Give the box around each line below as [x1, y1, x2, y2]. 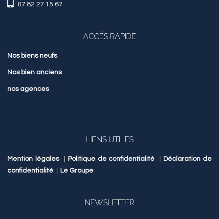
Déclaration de [163, 155, 212, 163]
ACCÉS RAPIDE [83, 32, 136, 42]
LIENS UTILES [86, 135, 133, 145]
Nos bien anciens [7, 69, 62, 76]
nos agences [7, 86, 49, 93]
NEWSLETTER [85, 198, 134, 208]
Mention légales [7, 155, 59, 163]
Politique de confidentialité [67, 155, 155, 163]
